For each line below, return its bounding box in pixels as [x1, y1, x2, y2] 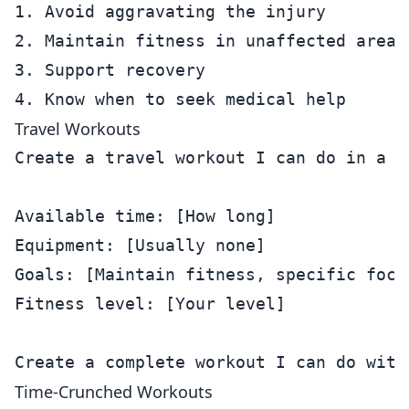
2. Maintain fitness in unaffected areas [15, 31, 406, 50]
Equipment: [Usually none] [15, 236, 266, 255]
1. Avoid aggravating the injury [15, 2, 326, 21]
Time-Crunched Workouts [15, 381, 213, 403]
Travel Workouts [15, 118, 141, 140]
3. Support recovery [15, 60, 205, 79]
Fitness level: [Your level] [15, 294, 286, 313]
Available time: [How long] [15, 206, 276, 225]
